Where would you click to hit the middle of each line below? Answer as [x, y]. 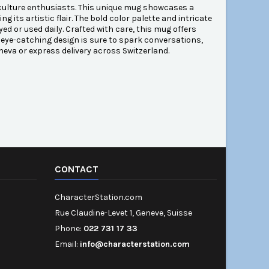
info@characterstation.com [135, 244]
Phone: [69, 229]
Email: [67, 244]
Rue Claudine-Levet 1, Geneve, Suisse [123, 213]
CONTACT [77, 169]
